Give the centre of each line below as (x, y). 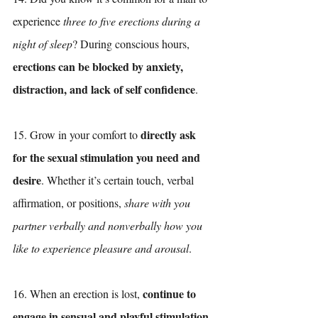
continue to (171, 293)
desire (27, 180)
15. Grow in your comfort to (77, 134)
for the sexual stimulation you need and (108, 157)
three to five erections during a (133, 21)
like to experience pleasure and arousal (101, 248)
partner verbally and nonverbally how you (109, 225)
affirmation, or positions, (68, 202)
